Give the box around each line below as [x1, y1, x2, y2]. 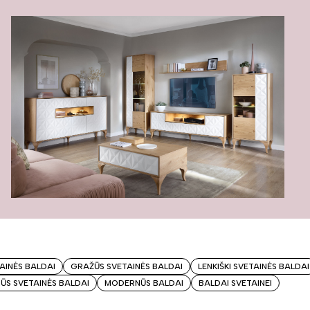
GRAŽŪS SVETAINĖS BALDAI [71, 261, 183, 271]
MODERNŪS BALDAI [104, 277, 183, 288]
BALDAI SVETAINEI [199, 277, 272, 288]
